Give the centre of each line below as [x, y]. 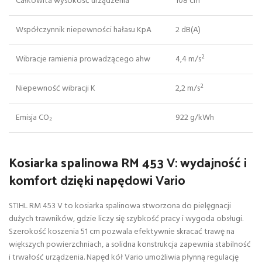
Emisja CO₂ [34, 118]
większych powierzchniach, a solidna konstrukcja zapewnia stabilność [130, 245]
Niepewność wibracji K [56, 89]
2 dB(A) [188, 30]
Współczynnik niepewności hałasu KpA [84, 30]
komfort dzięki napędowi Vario [97, 180]
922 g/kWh [195, 118]
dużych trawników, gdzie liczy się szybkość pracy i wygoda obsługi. [126, 219]
